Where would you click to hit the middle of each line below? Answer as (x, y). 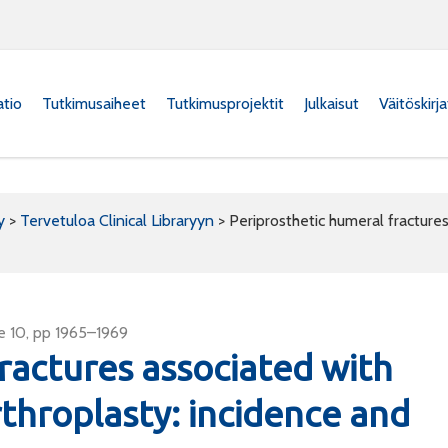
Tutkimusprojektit (225, 103)
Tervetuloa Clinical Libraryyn (117, 220)
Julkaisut (331, 103)
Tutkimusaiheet (94, 103)
